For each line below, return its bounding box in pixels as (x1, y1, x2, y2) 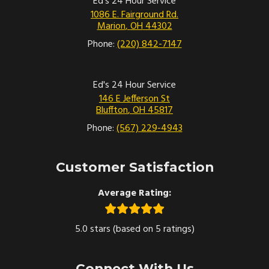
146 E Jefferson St (99, 91, 170, 107)
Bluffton (96, 102, 128, 118)
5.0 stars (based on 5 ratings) (74, 221, 195, 237)
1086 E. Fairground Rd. (91, 7, 178, 23)
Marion (97, 18, 125, 34)
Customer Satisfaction (55, 159, 214, 175)
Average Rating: (98, 185, 171, 201)
